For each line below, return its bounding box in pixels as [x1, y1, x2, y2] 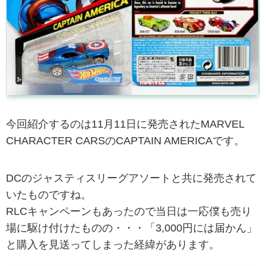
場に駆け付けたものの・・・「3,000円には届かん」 [6, 222, 257, 235]
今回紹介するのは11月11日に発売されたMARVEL [6, 118, 244, 130]
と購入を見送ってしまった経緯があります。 [6, 239, 220, 251]
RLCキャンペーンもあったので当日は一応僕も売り [6, 205, 252, 218]
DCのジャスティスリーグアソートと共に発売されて [6, 172, 256, 185]
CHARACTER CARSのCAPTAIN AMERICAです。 [6, 135, 245, 147]
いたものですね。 [6, 189, 91, 201]
